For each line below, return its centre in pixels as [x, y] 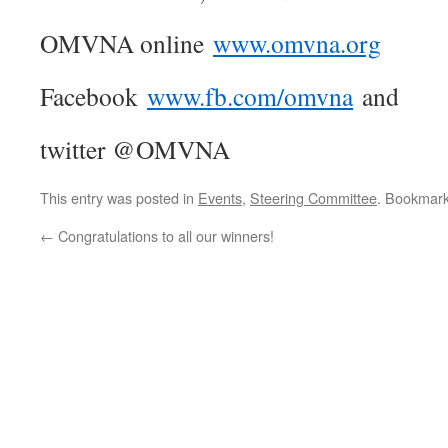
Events [220, 197]
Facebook [93, 96]
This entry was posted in [119, 197]
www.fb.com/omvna [250, 96]
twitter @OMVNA [135, 149]
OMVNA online [126, 43]
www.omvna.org [297, 43]
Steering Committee [313, 197]
